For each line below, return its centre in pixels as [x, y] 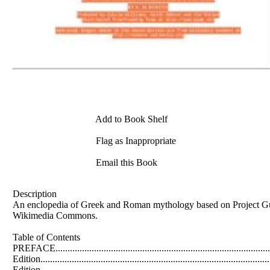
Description [35, 193]
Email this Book [125, 162]
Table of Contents [46, 237]
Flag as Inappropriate [135, 141]
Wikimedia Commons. [55, 215]
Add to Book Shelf [130, 119]
